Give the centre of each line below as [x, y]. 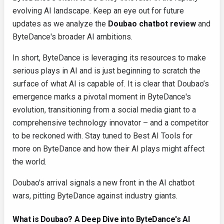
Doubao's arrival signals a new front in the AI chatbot [103, 183]
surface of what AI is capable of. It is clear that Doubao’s [111, 84]
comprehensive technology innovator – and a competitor [110, 123]
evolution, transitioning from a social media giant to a [104, 110]
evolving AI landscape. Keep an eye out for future [98, 11]
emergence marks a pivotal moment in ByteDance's [102, 97]
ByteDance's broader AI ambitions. [72, 37]
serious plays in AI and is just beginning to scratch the [106, 71]
